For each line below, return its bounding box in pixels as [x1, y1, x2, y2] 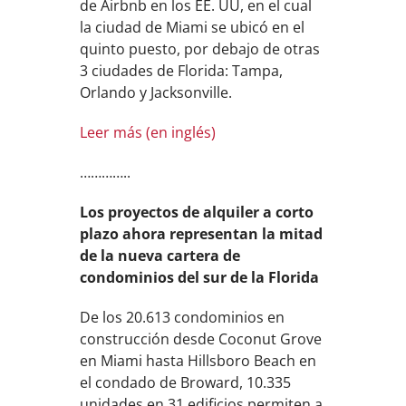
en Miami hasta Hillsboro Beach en [80, 351, 317, 371]
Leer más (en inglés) [80, 122, 217, 142]
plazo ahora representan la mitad [80, 224, 324, 244]
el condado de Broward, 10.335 [80, 372, 292, 392]
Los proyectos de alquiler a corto [80, 202, 314, 222]
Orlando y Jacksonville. [80, 82, 233, 102]
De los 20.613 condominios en [80, 307, 285, 327]
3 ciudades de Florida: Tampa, [80, 61, 284, 81]
